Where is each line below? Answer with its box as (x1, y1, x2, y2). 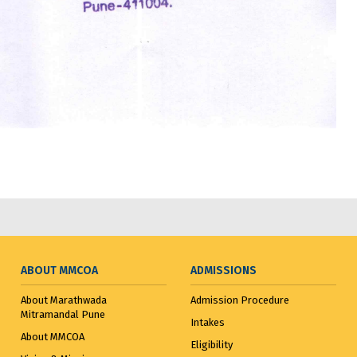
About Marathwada (20, 294, 107, 307)
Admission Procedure (190, 294, 289, 307)
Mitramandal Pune (20, 308, 105, 321)
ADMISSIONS (190, 264, 257, 278)
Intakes (190, 316, 225, 329)
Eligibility (190, 339, 233, 351)
